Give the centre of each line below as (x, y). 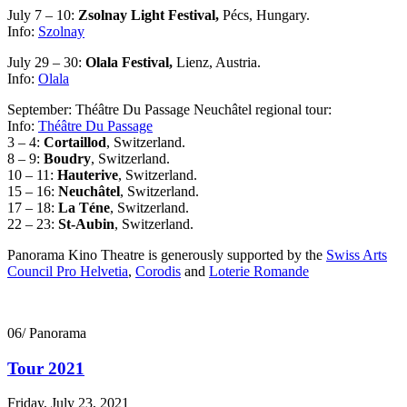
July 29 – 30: (46, 62)
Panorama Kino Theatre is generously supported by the (167, 254)
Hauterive (88, 174)
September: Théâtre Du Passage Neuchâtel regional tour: (169, 109)
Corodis (158, 271)
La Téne (84, 207)
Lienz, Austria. (218, 62)
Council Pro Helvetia (68, 271)
